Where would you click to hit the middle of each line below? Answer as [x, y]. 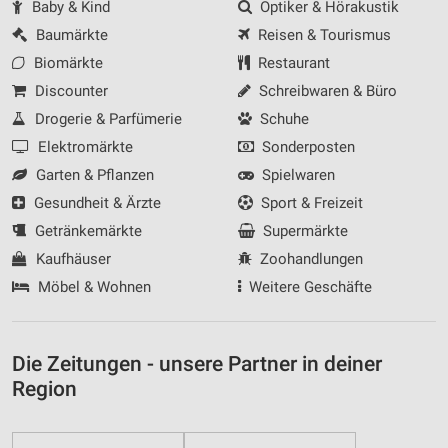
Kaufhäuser [71, 258]
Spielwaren [296, 174]
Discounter [69, 90]
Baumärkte [69, 34]
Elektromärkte [83, 146]
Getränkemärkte [86, 230]
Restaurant [292, 62]
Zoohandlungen [309, 258]
